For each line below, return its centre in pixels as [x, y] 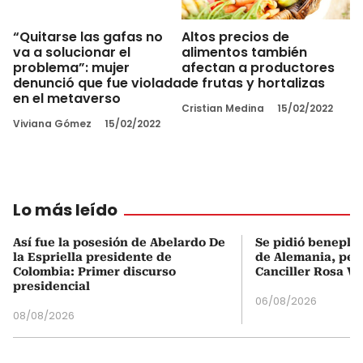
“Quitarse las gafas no [88, 37]
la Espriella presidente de [92, 257]
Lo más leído [65, 210]
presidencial [51, 286]
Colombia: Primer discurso [94, 272]
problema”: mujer [71, 68]
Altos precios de [235, 36]
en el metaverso [67, 99]
